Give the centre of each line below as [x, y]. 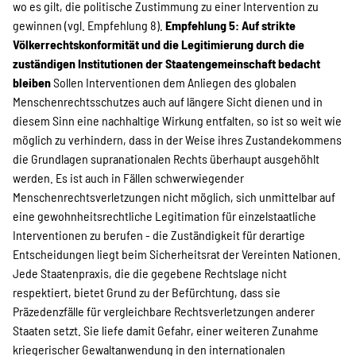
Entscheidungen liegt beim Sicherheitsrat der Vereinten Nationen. [177, 254]
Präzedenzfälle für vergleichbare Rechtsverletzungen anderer [164, 311]
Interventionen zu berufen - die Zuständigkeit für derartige [159, 235]
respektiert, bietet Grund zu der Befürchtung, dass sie [147, 292]
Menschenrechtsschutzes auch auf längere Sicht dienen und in [168, 101]
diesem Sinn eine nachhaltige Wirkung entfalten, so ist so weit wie [177, 120]
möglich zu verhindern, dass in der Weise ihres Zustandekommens [177, 139]
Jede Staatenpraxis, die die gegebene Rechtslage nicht [150, 273]
